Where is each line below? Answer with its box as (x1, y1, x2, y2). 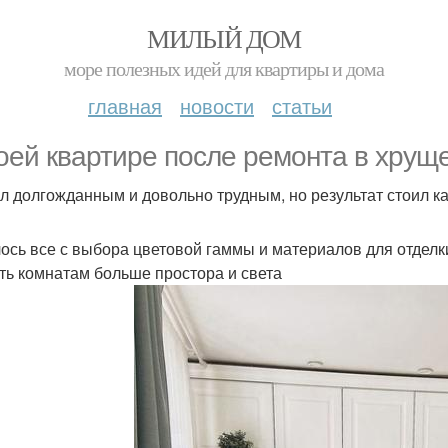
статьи (272, 91, 332, 120)
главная (88, 91, 162, 120)
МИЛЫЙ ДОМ (147, 21, 301, 55)
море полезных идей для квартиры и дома (64, 55, 384, 82)
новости (180, 91, 254, 120)
